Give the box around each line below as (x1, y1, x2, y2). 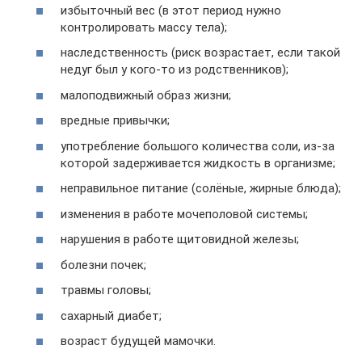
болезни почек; (61, 257, 146, 272)
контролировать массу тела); (61, 19, 227, 35)
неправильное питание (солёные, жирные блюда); (61, 181, 341, 196)
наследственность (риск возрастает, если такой (61, 45, 340, 60)
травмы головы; (61, 283, 151, 297)
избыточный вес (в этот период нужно (61, 2, 281, 18)
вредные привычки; (61, 113, 170, 128)
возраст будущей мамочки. (61, 334, 216, 348)
